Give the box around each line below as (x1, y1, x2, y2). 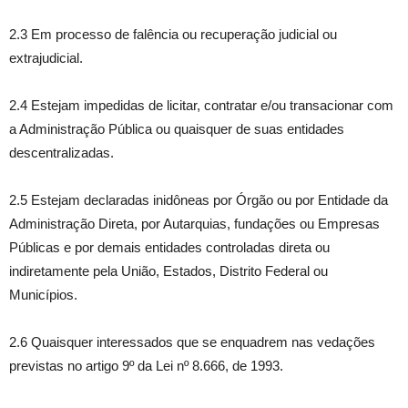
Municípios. (9, 287, 77, 303)
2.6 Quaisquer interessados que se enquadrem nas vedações (9, 334, 375, 351)
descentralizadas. (9, 145, 114, 161)
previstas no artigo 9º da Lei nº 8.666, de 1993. (9, 358, 283, 374)
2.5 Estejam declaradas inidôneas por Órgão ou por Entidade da (9, 192, 388, 209)
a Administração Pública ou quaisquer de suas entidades (9, 121, 344, 138)
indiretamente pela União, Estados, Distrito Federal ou (9, 263, 328, 280)
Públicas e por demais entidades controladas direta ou (9, 240, 330, 256)
